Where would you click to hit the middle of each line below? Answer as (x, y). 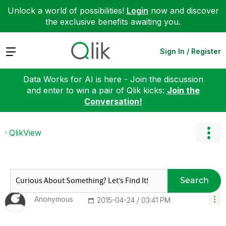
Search (194, 180)
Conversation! (113, 101)
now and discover (183, 11)
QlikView (25, 132)
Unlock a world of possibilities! (67, 11)
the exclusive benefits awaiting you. (113, 22)
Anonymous (54, 199)
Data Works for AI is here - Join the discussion (113, 79)
